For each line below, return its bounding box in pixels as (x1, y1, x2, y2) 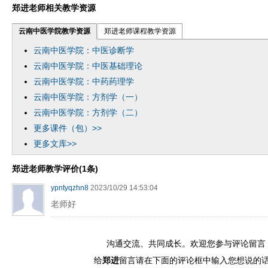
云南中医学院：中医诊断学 (33, 45, 134, 55)
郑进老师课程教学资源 (104, 27, 176, 35)
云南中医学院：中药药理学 (33, 77, 134, 86)
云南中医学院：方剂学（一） (33, 92, 142, 102)
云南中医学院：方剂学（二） (33, 108, 142, 117)
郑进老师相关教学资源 (12, 3, 96, 13)
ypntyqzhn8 (51, 184, 89, 192)
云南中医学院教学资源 (19, 27, 90, 35)
